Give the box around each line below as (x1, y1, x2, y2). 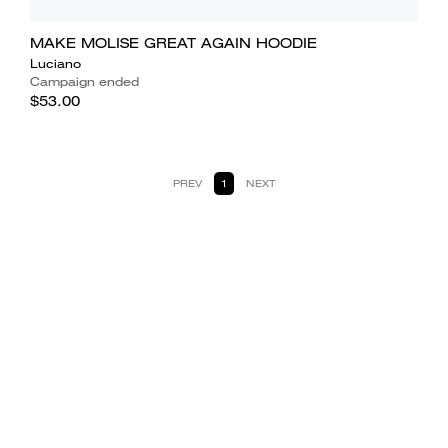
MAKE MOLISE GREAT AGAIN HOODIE (29, 33, 317, 52)
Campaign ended (29, 72, 139, 90)
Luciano (29, 54, 81, 72)
